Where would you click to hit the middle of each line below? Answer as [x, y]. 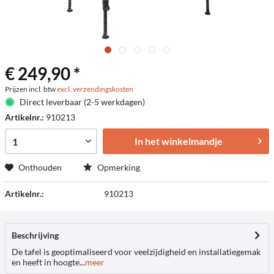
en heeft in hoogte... [48, 262]
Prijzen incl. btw [31, 89]
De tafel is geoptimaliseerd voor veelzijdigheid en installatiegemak [136, 252]
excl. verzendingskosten [95, 89]
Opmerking [118, 167]
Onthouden [40, 167]
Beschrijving [35, 235]
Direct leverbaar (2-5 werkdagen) [82, 102]
